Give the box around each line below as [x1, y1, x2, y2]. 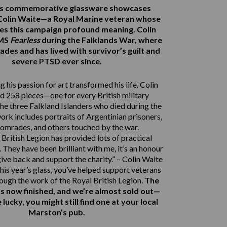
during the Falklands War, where [40, 34, 162, 45]
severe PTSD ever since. [12, 56, 102, 66]
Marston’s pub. [28, 207, 85, 217]
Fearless [10, 34, 40, 45]
